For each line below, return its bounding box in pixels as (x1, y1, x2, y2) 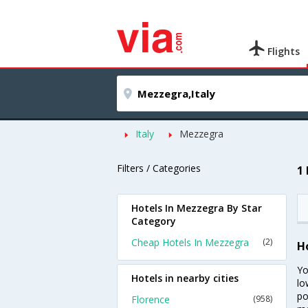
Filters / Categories (117, 162, 201, 175)
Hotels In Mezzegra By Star (131, 201, 262, 214)
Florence (131, 293, 170, 306)
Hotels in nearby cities (131, 272, 239, 285)
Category (131, 214, 176, 228)
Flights (265, 45, 300, 58)
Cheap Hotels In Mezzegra (131, 236, 249, 249)
